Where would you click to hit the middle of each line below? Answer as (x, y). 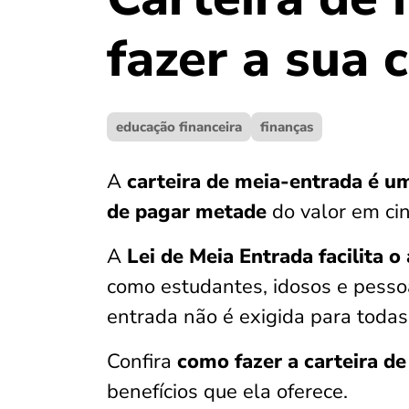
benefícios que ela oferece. (230, 392)
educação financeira (179, 127)
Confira (142, 362)
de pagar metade (187, 212)
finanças (287, 127)
